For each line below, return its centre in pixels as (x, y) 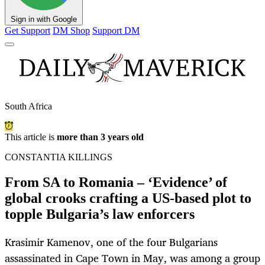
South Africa (28, 106)
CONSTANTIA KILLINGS (59, 157)
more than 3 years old (100, 137)
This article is (31, 137)
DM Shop (71, 31)
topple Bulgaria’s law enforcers (100, 214)
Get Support (28, 31)
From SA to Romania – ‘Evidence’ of (116, 182)
